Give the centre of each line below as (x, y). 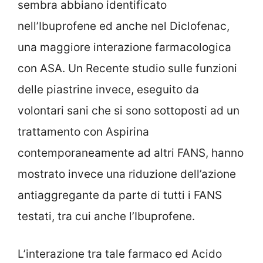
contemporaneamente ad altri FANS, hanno (131, 153)
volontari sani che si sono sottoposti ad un (129, 110)
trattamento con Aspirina (83, 131)
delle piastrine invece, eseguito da (108, 89)
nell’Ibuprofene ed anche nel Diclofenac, (124, 26)
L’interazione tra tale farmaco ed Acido (120, 254)
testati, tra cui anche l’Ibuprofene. (106, 216)
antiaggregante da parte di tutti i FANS (120, 195)
